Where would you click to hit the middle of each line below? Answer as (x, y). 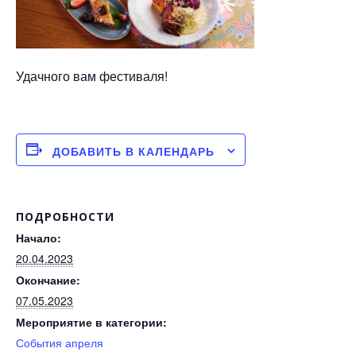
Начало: (39, 237)
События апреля (60, 342)
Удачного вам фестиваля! (92, 75)
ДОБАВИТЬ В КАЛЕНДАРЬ (133, 151)
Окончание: (48, 279)
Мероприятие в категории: (91, 321)
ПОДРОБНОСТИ (65, 216)
